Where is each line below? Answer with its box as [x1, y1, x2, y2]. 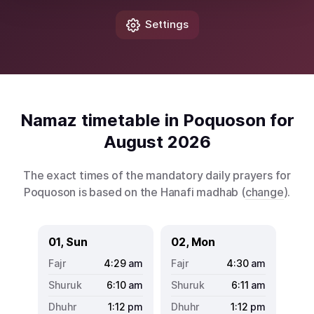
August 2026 [103, 131, 211, 152]
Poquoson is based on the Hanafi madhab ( [23, 184, 245, 199]
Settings [144, 18, 189, 31]
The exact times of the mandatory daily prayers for [23, 168, 291, 182]
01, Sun [48, 234, 88, 249]
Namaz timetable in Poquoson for [20, 109, 294, 130]
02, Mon [171, 234, 215, 249]
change [245, 184, 284, 199]
